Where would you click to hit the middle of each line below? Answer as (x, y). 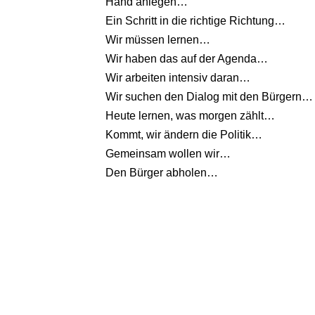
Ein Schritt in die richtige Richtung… (196, 21)
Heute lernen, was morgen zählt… (191, 116)
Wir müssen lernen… (158, 40)
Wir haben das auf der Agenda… (187, 59)
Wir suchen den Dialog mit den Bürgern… (210, 97)
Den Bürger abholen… (162, 173)
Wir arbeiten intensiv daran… (178, 78)
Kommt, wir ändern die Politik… (184, 135)
